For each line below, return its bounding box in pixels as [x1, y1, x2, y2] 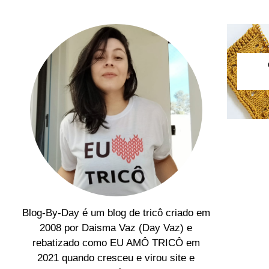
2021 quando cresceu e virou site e [37, 252, 195, 264]
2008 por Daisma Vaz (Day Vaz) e [40, 222, 193, 234]
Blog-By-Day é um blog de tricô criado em [22, 207, 210, 219]
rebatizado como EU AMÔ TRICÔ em [32, 237, 200, 249]
